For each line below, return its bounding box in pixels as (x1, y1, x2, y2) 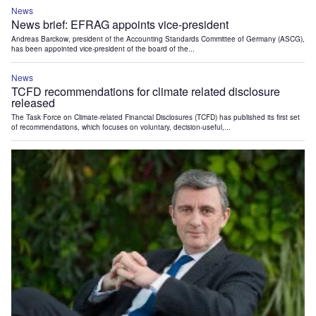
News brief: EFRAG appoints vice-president (11, 16, 229, 32)
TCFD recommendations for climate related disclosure (11, 83, 280, 99)
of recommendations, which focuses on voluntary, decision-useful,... (11, 121, 231, 132)
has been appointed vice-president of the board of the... (11, 43, 195, 54)
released (11, 94, 55, 111)
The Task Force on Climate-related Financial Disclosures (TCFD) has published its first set (11, 111, 300, 122)
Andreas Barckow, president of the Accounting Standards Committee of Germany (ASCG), (11, 33, 305, 44)
